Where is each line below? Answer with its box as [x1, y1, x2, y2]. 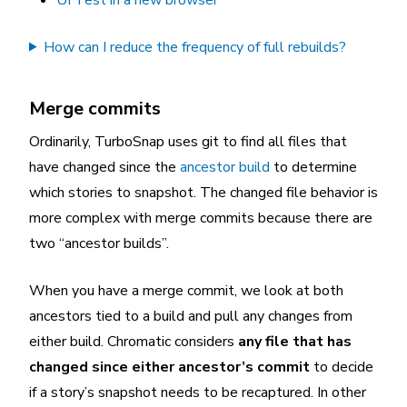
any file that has [238, 331, 352, 352]
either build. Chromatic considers [29, 331, 238, 352]
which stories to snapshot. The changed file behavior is [29, 182, 378, 203]
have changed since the [29, 156, 180, 177]
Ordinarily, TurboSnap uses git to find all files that [29, 131, 347, 152]
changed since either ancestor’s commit [29, 356, 310, 377]
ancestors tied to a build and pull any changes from [29, 305, 352, 326]
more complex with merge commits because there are [29, 207, 372, 228]
